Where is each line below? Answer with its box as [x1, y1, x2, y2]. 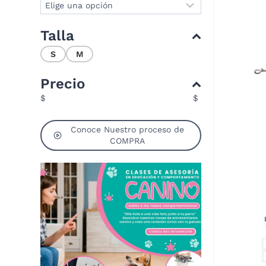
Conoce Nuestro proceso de [70, 125, 184, 135]
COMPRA [109, 136, 145, 146]
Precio [40, 75, 85, 93]
